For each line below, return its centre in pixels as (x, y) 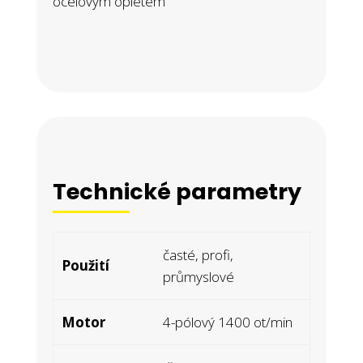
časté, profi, (198, 255)
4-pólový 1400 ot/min (227, 322)
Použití (85, 265)
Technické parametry (179, 192)
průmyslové (198, 277)
